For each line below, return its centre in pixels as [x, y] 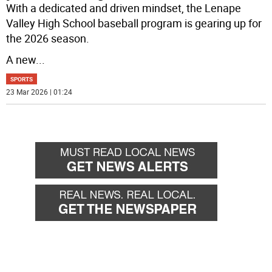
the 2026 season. [48, 38]
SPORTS [22, 79]
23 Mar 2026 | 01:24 [39, 91]
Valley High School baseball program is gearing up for [134, 23]
